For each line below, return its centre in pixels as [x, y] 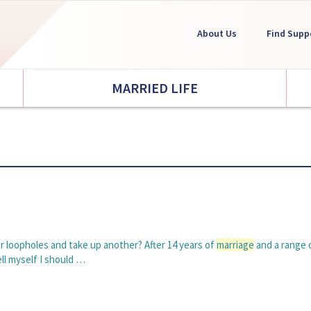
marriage [235, 245]
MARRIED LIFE [154, 88]
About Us [217, 33]
